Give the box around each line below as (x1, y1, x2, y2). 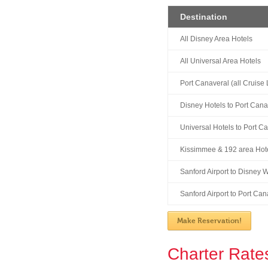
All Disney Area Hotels (180, 35, 252, 43)
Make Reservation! (177, 217, 242, 225)
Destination (180, 12, 227, 22)
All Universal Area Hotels (180, 57, 261, 65)
